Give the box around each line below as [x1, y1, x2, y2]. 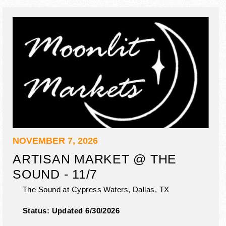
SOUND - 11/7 [13, 166, 98, 181]
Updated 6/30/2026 [51, 206, 120, 215]
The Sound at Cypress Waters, [23, 185, 131, 194]
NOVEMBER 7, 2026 [13, 135, 98, 146]
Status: [23, 206, 52, 215]
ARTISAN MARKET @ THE [13, 151, 177, 166]
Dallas [133, 185, 155, 194]
